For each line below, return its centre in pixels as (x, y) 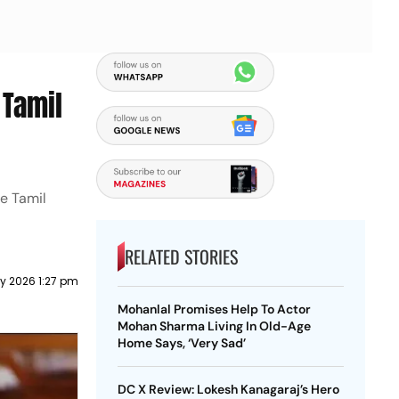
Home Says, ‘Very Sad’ (181, 343)
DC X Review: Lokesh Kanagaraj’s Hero (228, 389)
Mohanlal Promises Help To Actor (214, 309)
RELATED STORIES (181, 256)
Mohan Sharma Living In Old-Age (214, 326)
